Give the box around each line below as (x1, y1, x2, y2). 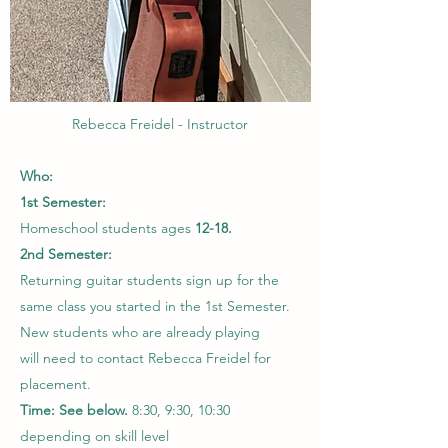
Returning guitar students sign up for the (20, 270, 279, 289)
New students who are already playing (20, 322, 264, 341)
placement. (20, 374, 91, 393)
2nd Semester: (20, 244, 112, 263)
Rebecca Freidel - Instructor (72, 114, 248, 133)
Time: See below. (20, 400, 132, 419)
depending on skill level (20, 426, 169, 445)
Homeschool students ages (20, 218, 195, 237)
